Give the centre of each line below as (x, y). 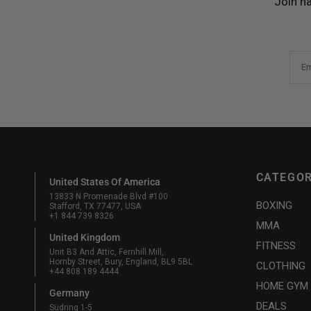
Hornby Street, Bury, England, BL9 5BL (121, 262)
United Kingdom (85, 237)
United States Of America (105, 182)
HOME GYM (282, 286)
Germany (69, 293)
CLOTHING (280, 266)
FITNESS (276, 246)
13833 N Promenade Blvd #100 (109, 196)
